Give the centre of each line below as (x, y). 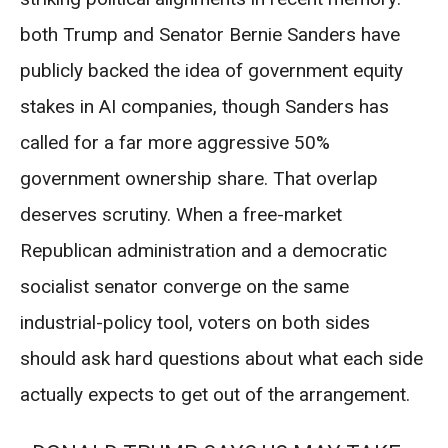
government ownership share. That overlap (199, 178)
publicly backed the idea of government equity (211, 70)
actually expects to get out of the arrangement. (215, 394)
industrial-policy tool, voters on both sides (195, 322)
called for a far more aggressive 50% (175, 142)
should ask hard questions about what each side (221, 358)
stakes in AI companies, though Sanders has (204, 106)
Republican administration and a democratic (203, 250)
